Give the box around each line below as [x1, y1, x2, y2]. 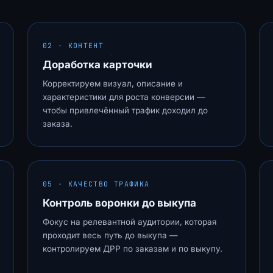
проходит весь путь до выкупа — [42, 230, 178, 240]
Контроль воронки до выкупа [42, 197, 196, 209]
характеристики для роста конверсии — [42, 92, 205, 102]
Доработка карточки [42, 58, 152, 71]
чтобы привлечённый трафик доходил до [42, 105, 208, 115]
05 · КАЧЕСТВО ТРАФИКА [42, 179, 150, 188]
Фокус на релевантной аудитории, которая [42, 217, 216, 227]
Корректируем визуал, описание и [42, 79, 183, 88]
